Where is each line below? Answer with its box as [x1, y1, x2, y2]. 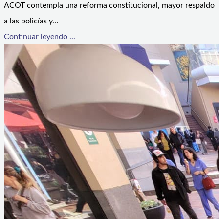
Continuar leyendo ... [4, 32, 75, 41]
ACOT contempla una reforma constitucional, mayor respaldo [4, 1, 215, 9]
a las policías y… [4, 17, 58, 25]
